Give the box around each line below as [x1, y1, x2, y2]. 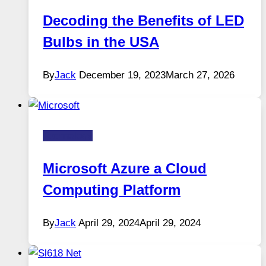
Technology [43, 130, 93, 142]
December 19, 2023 [79, 69, 166, 81]
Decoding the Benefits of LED [43, 12, 244, 29]
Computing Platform [43, 182, 180, 198]
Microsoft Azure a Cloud [43, 160, 207, 177]
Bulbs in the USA [43, 34, 159, 50]
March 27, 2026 [166, 69, 235, 81]
